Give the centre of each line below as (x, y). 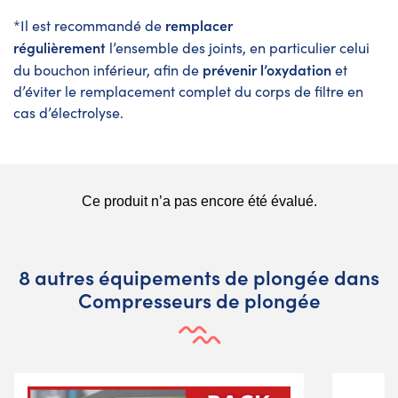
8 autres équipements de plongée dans (199, 276)
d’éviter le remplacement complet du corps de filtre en (188, 91)
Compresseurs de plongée (199, 299)
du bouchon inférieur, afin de (108, 69)
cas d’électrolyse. (68, 112)
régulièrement (60, 47)
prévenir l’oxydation (267, 69)
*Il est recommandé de (89, 25)
